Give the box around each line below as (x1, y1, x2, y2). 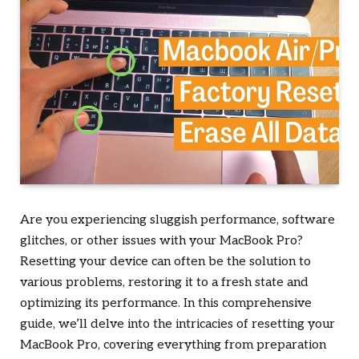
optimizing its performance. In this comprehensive (20, 296, 312, 312)
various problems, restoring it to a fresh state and (20, 275, 309, 291)
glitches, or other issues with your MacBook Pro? (20, 233, 303, 249)
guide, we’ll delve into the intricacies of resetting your (20, 317, 335, 333)
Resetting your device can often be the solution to (20, 254, 311, 270)
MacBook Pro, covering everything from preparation (20, 337, 326, 353)
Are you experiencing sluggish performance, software (20, 212, 335, 228)
